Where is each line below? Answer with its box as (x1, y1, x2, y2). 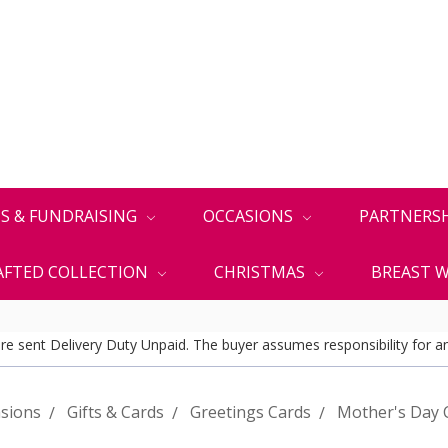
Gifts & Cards (67, 401, 164, 423)
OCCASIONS (203, 205, 297, 227)
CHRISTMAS (214, 261, 309, 283)
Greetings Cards (190, 401, 311, 423)
